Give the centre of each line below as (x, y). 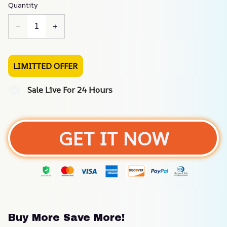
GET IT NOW (113, 138)
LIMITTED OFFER (46, 66)
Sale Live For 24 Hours (69, 89)
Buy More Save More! (66, 217)
